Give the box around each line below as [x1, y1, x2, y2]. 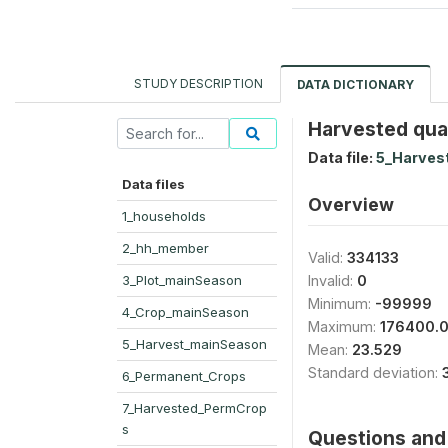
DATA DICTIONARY [297, 77, 414, 92]
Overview [308, 194, 394, 215]
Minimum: [308, 295, 375, 312]
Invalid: [308, 272, 357, 289]
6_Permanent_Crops [122, 368, 246, 384]
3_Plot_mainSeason [122, 272, 242, 288]
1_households [122, 208, 206, 224]
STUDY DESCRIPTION [134, 76, 263, 91]
